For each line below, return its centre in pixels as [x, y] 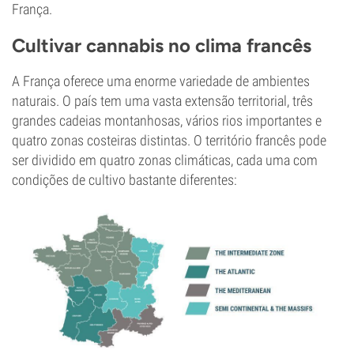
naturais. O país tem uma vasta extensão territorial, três [162, 101]
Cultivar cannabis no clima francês [162, 45]
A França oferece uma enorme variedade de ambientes [161, 81]
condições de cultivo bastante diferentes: [124, 180]
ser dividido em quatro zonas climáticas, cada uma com [165, 160]
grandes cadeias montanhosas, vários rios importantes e [167, 121]
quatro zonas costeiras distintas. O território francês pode [169, 140]
